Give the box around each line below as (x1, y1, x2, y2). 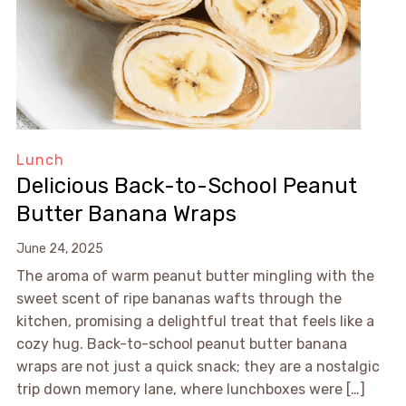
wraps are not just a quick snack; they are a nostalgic (15, 358, 380, 376)
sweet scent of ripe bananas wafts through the (15, 290, 342, 308)
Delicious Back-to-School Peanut (15, 173, 357, 199)
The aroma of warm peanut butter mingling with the (15, 267, 374, 285)
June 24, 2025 (15, 241, 103, 257)
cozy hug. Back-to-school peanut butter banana (15, 335, 347, 353)
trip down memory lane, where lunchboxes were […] (15, 381, 365, 399)
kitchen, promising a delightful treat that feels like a (15, 313, 374, 331)
